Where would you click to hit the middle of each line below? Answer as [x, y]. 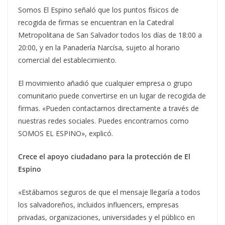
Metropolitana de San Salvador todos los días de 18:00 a [110, 35]
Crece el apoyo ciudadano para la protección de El [104, 157]
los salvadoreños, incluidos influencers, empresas [98, 205]
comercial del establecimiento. [67, 60]
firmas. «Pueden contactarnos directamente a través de [108, 108]
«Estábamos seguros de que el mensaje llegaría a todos [109, 192]
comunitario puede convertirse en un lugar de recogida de [112, 96]
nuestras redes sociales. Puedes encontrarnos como [103, 121]
